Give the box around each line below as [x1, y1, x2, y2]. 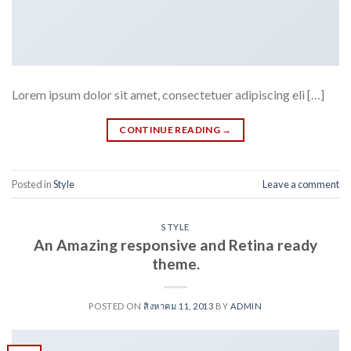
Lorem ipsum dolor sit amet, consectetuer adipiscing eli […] [12, 87, 324, 103]
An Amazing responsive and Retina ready [34, 235, 317, 254]
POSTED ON [89, 300, 144, 311]
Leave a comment [262, 177, 339, 190]
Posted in [12, 177, 53, 190]
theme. [151, 254, 200, 273]
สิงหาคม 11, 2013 [143, 300, 214, 311]
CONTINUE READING [119, 124, 223, 136]
